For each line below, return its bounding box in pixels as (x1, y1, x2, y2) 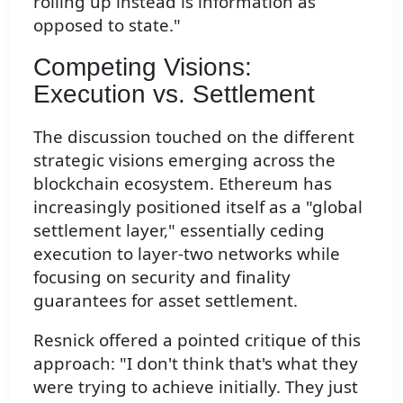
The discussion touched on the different (33, 124, 354, 148)
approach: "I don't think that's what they (33, 352, 358, 375)
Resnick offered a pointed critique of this (33, 328, 361, 352)
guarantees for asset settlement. (33, 288, 298, 311)
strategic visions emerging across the (33, 148, 336, 171)
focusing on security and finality (33, 264, 291, 288)
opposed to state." (33, 13, 181, 37)
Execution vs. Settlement (33, 80, 315, 109)
